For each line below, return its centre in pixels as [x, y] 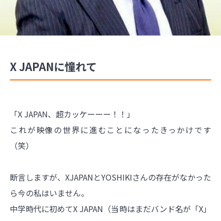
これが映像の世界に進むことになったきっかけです [110, 129]
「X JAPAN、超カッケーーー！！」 [72, 114]
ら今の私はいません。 [49, 193]
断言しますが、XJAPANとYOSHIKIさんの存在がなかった [110, 177]
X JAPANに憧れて [53, 66]
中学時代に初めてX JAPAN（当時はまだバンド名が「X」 [110, 208]
